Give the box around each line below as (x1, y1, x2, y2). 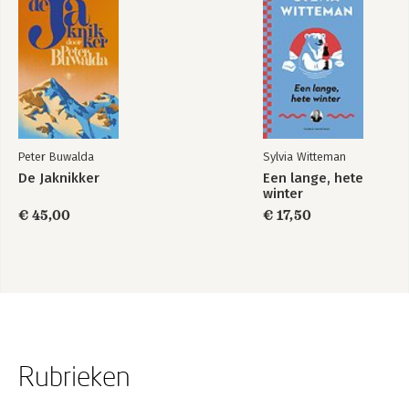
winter (263, 185, 303, 202)
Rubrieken (18, 360, 131, 392)
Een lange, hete (263, 170, 363, 186)
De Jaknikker (18, 170, 100, 186)
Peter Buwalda (18, 150, 94, 163)
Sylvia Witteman (263, 150, 346, 163)
